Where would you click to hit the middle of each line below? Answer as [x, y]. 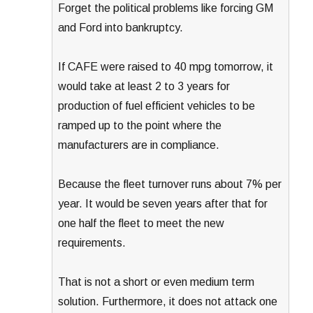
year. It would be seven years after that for [163, 203]
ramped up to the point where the [140, 125]
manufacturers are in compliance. [139, 145]
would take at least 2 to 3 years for [144, 86]
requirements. [92, 242]
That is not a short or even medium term [156, 282]
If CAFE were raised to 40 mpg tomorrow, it [166, 66]
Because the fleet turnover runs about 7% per [170, 184]
